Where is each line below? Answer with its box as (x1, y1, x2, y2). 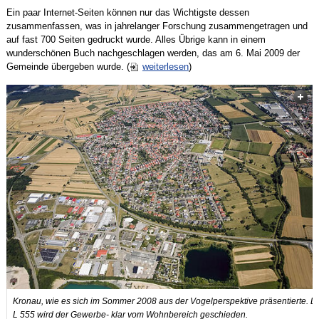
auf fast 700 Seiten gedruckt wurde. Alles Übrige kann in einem (6, 34, 266, 46)
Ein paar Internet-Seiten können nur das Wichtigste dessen (6, 7, 249, 19)
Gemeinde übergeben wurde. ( (6, 61, 130, 73)
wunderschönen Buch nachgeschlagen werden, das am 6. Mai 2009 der (6, 48, 300, 59)
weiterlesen (142, 61, 189, 73)
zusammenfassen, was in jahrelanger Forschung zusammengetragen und (6, 21, 308, 32)
